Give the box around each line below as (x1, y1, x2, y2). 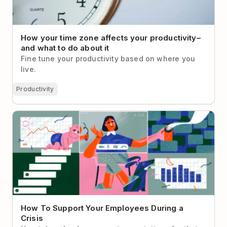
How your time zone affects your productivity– (21, 33, 201, 43)
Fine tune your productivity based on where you (21, 54, 196, 63)
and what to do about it (21, 43, 109, 53)
